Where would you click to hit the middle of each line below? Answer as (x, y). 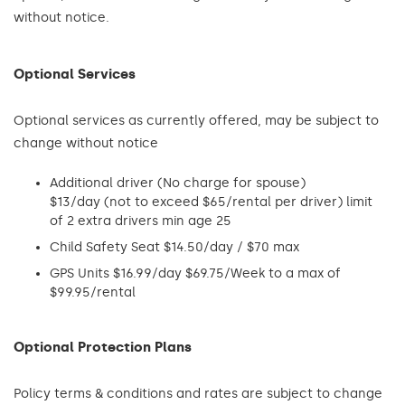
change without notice (86, 143)
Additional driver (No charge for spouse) (178, 183)
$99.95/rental (93, 292)
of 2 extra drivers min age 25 (141, 221)
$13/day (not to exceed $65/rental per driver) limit (211, 202)
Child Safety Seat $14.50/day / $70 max (174, 247)
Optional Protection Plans (103, 347)
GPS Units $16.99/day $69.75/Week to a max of (195, 273)
